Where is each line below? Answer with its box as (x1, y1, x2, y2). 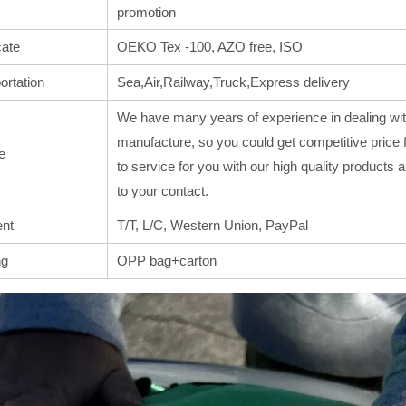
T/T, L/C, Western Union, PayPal (117, 217, 308, 234)
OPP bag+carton (117, 253, 217, 269)
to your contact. (117, 183, 208, 199)
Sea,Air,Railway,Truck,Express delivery (117, 74, 350, 91)
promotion (117, 5, 176, 21)
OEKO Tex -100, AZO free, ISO (117, 39, 303, 55)
